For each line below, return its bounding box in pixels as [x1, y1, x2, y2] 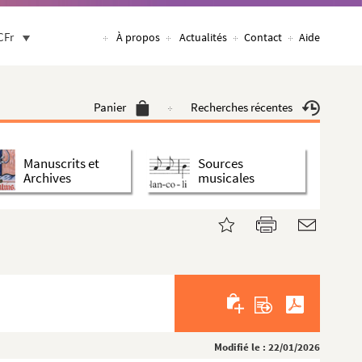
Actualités [179, 30, 227, 44]
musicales [198, 168, 255, 187]
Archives [23, 168, 71, 187]
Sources [198, 154, 243, 172]
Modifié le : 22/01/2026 [214, 340, 320, 354]
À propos [116, 30, 160, 44]
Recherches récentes [191, 99, 293, 115]
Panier [94, 99, 126, 115]
